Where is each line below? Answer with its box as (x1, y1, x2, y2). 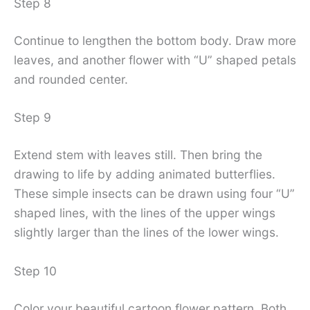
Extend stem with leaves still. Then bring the (14, 147, 262, 163)
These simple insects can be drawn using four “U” (14, 186, 295, 201)
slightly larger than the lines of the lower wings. (14, 225, 279, 240)
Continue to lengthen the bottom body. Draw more (14, 33, 296, 48)
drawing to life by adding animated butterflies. (14, 167, 275, 182)
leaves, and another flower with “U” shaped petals (14, 52, 296, 67)
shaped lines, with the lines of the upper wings (14, 206, 275, 221)
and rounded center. (14, 71, 128, 86)
